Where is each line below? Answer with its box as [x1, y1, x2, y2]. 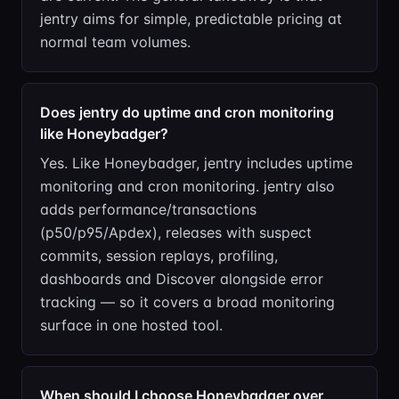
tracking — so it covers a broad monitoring [40, 293, 335, 311]
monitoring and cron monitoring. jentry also [40, 177, 335, 195]
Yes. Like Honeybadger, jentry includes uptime [40, 154, 353, 172]
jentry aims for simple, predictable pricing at [40, 10, 342, 28]
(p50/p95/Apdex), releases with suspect [40, 224, 312, 241]
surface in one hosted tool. [40, 316, 223, 334]
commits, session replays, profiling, [40, 247, 278, 265]
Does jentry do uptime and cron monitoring [40, 103, 334, 121]
